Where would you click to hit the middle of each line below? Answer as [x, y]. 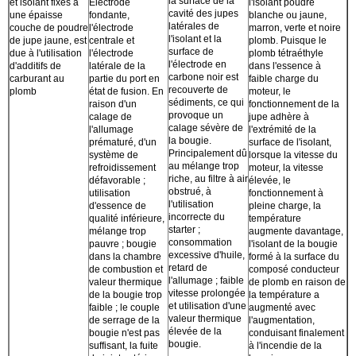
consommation [200, 243]
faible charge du [284, 79]
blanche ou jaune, [288, 15]
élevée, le [270, 181]
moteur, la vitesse [286, 168]
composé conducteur [294, 270]
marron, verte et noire [295, 28]
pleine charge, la [285, 206]
